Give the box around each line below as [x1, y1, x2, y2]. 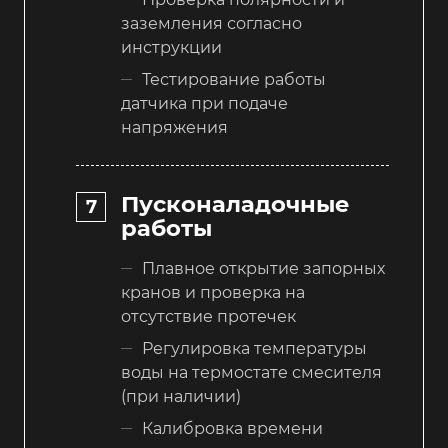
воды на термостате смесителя [121, 362, 382, 382]
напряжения [121, 118, 228, 138]
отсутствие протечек [121, 306, 296, 326]
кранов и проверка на [121, 282, 305, 302]
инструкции [121, 38, 222, 58]
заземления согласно [121, 14, 302, 34]
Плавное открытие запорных [142, 258, 385, 278]
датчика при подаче [121, 94, 288, 114]
